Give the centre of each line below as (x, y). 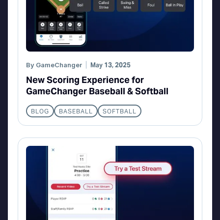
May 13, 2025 (110, 65)
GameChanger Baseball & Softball (97, 91)
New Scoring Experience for (85, 80)
